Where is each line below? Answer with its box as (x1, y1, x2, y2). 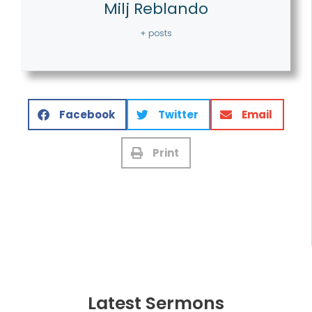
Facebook (58, 107, 115, 122)
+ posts (139, 26, 172, 39)
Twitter (157, 107, 198, 122)
